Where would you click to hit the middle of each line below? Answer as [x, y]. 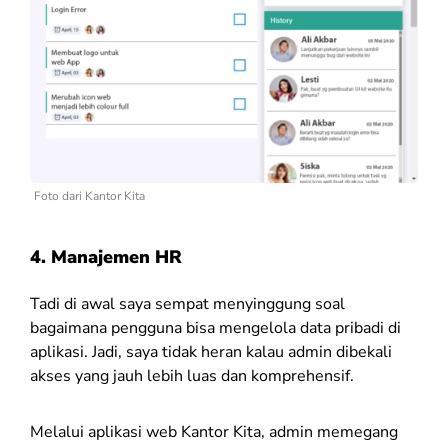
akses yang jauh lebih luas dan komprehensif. [192, 375]
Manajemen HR [116, 256]
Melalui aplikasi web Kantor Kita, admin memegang [214, 431]
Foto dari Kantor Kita [89, 195]
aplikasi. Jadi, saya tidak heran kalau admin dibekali [211, 351]
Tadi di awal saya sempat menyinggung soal [187, 303]
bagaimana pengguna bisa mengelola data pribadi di [215, 327]
